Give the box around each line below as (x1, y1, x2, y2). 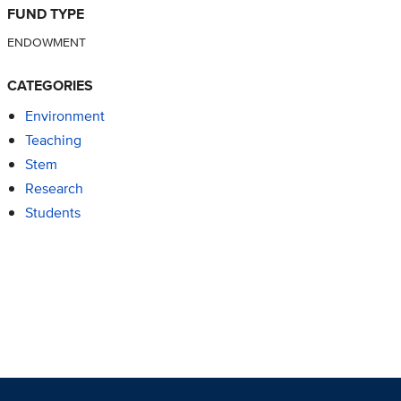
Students (24, 202, 81, 224)
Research (24, 178, 83, 200)
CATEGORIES (6, 75, 93, 96)
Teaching (24, 129, 81, 150)
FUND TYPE (6, 3, 84, 24)
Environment (24, 105, 105, 126)
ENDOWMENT (6, 31, 86, 51)
